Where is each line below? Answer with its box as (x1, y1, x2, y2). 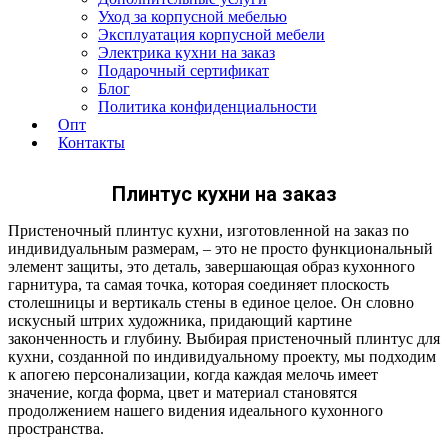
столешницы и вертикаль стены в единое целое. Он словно (8, 293, 414, 311)
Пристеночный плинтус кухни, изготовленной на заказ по (8, 221, 409, 239)
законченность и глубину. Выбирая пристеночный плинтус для (8, 329, 440, 347)
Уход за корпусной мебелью (98, 8, 287, 26)
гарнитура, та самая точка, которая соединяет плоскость (8, 275, 389, 293)
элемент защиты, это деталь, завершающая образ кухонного (8, 257, 415, 275)
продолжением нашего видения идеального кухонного (8, 401, 383, 419)
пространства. (8, 419, 104, 437)
